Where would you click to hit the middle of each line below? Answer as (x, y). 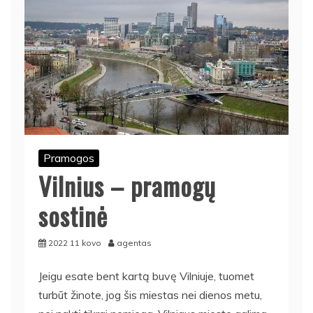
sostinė (73, 215)
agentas (134, 242)
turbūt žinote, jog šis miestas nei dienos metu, (150, 294)
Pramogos (69, 158)
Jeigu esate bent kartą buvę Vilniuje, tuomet (146, 276)
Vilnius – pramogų (127, 185)
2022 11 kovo (75, 242)
